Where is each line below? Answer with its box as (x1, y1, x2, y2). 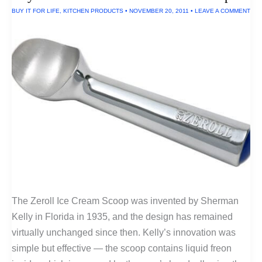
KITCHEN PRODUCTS (63, 7, 123, 14)
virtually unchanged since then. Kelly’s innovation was (12, 227, 236, 237)
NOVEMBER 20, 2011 (129, 7, 191, 14)
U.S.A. (23, 18, 50, 27)
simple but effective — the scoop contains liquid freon (12, 243, 232, 253)
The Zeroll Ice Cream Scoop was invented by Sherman (12, 195, 239, 206)
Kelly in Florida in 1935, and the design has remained (12, 211, 233, 222)
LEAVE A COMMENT (195, 7, 250, 14)
